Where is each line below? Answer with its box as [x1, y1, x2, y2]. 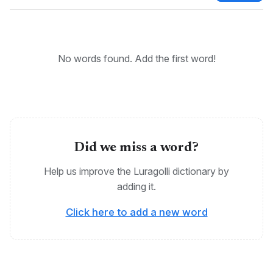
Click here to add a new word [65, 205, 208, 218]
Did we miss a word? [74, 141, 199, 155]
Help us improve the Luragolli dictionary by [44, 165, 229, 177]
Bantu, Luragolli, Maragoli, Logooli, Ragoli [19, 30, 186, 41]
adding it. [117, 180, 156, 193]
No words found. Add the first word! [57, 52, 216, 65]
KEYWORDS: [19, 14, 68, 24]
